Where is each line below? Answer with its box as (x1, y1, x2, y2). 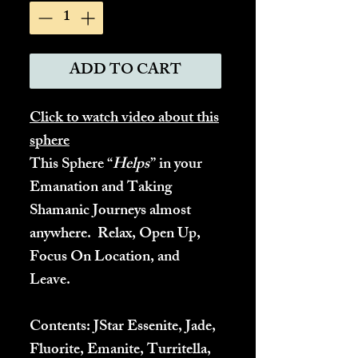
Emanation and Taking (30, 174, 172, 202)
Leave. (30, 267, 74, 295)
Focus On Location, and (30, 244, 180, 272)
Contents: (30, 313, 90, 341)
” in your (150, 151, 202, 179)
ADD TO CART (70, 57, 181, 85)
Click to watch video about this (30, 105, 219, 133)
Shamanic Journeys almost (30, 197, 191, 225)
